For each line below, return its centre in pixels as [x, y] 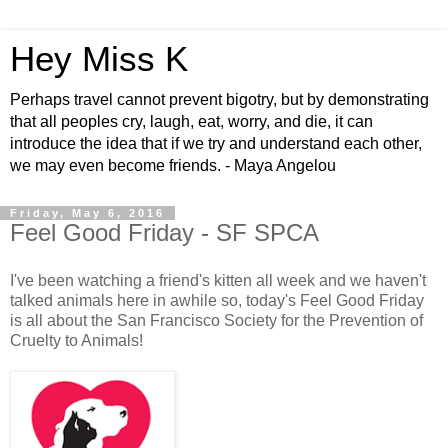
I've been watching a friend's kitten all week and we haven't [218, 280]
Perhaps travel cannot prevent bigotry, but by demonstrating [219, 99]
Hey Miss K [99, 59]
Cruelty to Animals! [76, 340]
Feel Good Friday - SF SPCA [164, 232]
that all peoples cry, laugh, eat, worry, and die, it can [191, 121]
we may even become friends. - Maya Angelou [173, 165]
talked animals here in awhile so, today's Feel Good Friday [217, 300]
